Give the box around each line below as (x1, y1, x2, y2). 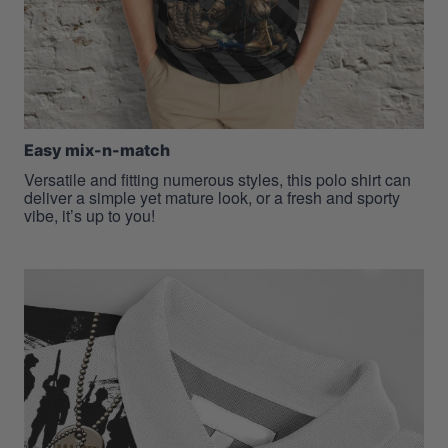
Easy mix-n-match (24, 139, 170, 160)
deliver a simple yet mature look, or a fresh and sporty (24, 185, 400, 209)
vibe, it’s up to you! (24, 203, 155, 227)
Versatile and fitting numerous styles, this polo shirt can (24, 167, 411, 191)
